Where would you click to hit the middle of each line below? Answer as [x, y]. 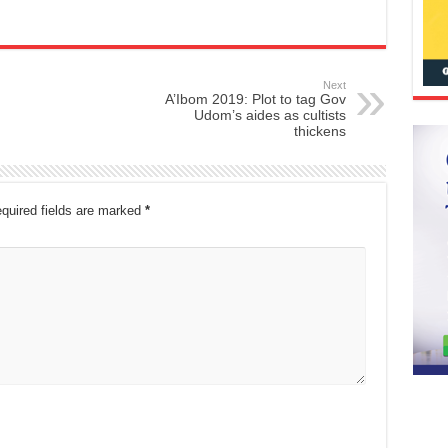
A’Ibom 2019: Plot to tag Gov [255, 99]
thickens [319, 131]
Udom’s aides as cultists [269, 115]
